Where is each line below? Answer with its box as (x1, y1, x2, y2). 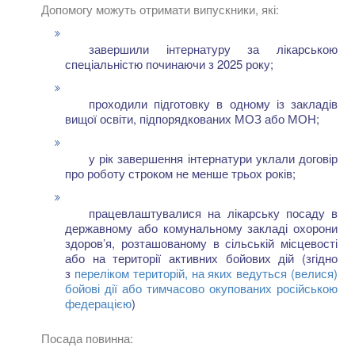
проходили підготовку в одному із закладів (89, 94, 338, 112)
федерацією (65, 294, 132, 311)
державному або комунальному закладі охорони (65, 219, 338, 236)
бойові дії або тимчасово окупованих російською (65, 279, 338, 296)
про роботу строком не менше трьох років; (65, 164, 296, 181)
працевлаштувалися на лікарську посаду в (89, 204, 338, 221)
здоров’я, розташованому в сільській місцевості (65, 234, 338, 251)
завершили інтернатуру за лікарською (89, 40, 338, 57)
